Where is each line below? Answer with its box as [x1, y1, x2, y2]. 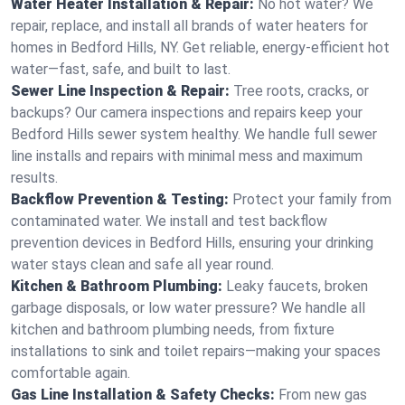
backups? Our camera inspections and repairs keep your [11, 104, 363, 121]
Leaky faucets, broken [226, 278, 368, 295]
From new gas [278, 386, 367, 403]
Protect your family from [232, 191, 391, 208]
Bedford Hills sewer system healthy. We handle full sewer [11, 126, 377, 143]
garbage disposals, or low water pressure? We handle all [11, 299, 365, 316]
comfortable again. [11, 364, 130, 381]
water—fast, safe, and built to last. [11, 61, 231, 78]
